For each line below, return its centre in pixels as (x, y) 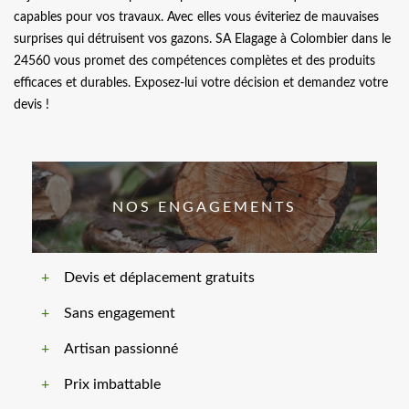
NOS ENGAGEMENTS (204, 207)
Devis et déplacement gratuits (159, 278)
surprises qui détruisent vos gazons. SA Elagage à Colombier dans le (202, 40)
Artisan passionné (121, 349)
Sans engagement (120, 314)
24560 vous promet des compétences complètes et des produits (194, 62)
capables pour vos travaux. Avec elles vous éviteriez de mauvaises (196, 18)
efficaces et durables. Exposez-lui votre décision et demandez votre (201, 84)
